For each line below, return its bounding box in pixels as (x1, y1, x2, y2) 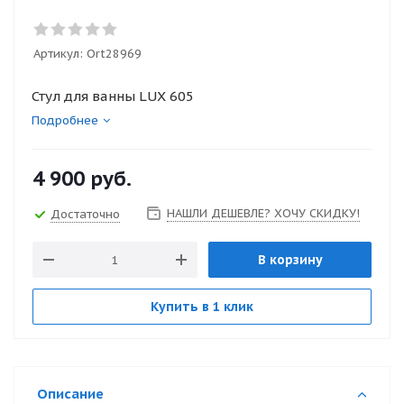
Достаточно (50, 206, 120, 222)
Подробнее (32, 113, 98, 128)
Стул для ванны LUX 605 (32, 87, 194, 105)
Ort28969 (87, 46, 142, 61)
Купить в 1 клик (151, 298, 253, 315)
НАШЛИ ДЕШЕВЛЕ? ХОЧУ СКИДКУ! (167, 206, 360, 221)
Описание (37, 385, 104, 402)
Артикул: (33, 46, 83, 61)
